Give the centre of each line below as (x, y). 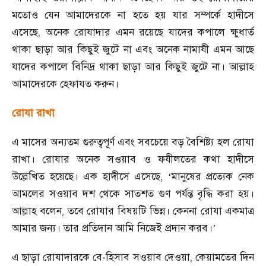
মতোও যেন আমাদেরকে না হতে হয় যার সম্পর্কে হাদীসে (133, 15)
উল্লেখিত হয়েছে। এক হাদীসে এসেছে (86, 176)
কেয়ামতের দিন (225, 257)
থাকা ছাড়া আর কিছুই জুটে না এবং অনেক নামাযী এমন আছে (133, 49)
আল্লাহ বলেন (37, 211)
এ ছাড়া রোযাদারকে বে (57, 257)
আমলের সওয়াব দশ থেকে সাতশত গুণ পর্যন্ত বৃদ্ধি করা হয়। (133, 194)
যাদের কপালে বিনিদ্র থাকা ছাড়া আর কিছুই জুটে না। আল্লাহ (133, 66)
